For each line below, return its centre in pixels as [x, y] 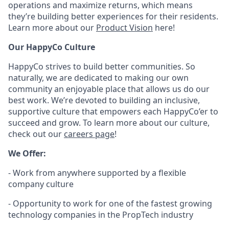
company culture [41, 184]
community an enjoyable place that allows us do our [109, 89]
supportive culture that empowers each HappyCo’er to [113, 111]
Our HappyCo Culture [52, 47]
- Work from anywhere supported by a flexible [97, 173]
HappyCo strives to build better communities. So [102, 66]
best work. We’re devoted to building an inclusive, [104, 100]
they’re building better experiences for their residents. [113, 16]
